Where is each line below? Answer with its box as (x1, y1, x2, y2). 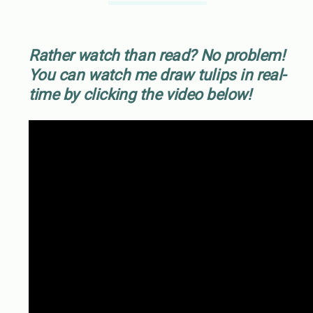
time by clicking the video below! (28, 85, 252, 104)
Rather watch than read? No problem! (28, 45, 285, 65)
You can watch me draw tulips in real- (28, 65, 286, 85)
